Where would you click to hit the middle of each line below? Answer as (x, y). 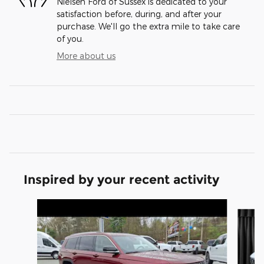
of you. (70, 39)
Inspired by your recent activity (121, 180)
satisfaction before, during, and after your (139, 14)
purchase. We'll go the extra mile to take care (148, 27)
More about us (86, 56)
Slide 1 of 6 (30, 205)
